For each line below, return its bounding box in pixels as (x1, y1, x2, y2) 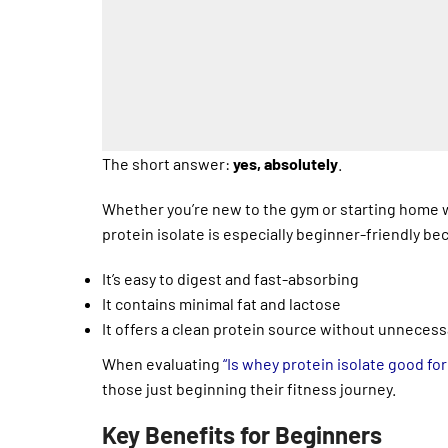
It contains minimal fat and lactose (102, 293, 341, 313)
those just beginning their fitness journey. (102, 378, 396, 398)
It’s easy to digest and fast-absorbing (102, 268, 359, 288)
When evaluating (102, 353, 223, 373)
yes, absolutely (233, 153, 338, 173)
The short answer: (102, 153, 233, 173)
